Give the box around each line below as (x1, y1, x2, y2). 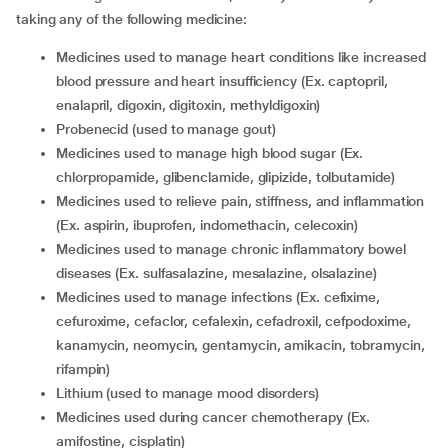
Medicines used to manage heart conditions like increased (56, 49, 68, 65)
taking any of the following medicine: (16, 11, 248, 27)
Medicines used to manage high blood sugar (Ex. (56, 145, 68, 161)
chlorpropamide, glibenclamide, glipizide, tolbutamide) (56, 169, 395, 185)
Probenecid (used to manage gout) (64, 121, 276, 137)
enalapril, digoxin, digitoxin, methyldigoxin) (56, 97, 321, 113)
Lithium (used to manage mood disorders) (63, 385, 319, 401)
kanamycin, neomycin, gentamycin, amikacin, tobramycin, (56, 337, 425, 353)
